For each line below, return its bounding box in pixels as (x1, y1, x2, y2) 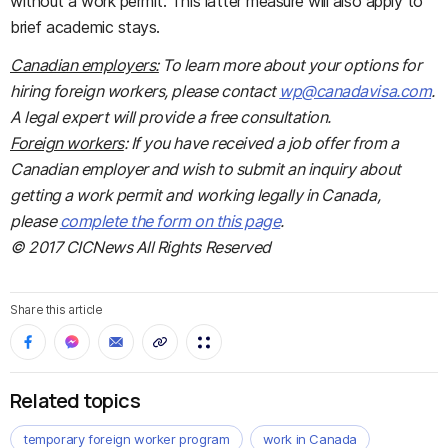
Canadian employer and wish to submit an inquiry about (10, 159, 401, 179)
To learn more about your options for (158, 55, 422, 75)
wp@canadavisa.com (279, 81, 432, 101)
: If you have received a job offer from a (123, 133, 399, 153)
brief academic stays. (10, 17, 160, 37)
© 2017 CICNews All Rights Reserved (10, 237, 271, 257)
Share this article (10, 302, 103, 317)
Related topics (10, 387, 140, 414)
